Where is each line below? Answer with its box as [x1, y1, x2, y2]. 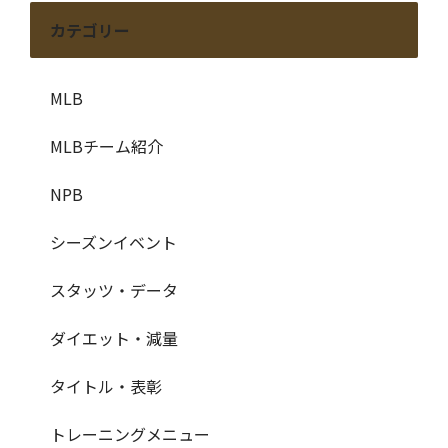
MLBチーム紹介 [50, 134, 163, 159]
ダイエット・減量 [50, 326, 178, 351]
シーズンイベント [50, 230, 177, 255]
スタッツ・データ [50, 278, 178, 303]
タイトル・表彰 [50, 374, 162, 399]
